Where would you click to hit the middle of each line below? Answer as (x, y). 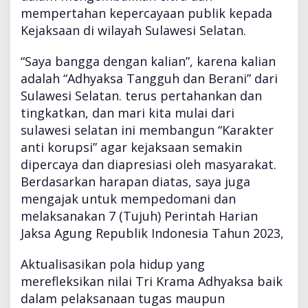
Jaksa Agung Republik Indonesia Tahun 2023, (152, 233)
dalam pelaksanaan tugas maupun (123, 298)
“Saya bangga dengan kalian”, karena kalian (148, 61)
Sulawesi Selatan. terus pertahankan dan (141, 95)
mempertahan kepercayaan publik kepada (146, 13)
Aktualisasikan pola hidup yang (113, 264)
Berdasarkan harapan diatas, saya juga (135, 181)
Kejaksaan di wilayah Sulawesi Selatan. (133, 30)
